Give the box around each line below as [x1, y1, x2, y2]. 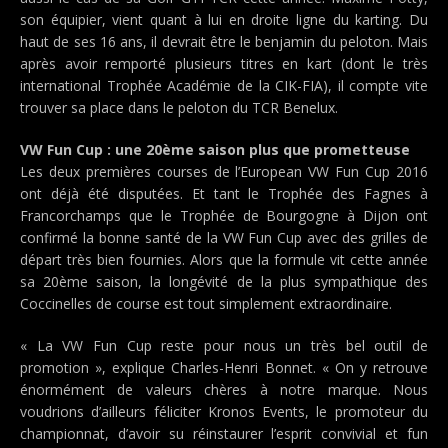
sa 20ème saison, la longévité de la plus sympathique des [20, 272, 428, 291]
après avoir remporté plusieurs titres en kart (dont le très [20, 54, 428, 73]
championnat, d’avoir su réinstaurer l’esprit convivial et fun [20, 424, 428, 443]
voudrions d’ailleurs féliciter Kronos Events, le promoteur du [20, 402, 428, 421]
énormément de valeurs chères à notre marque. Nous [20, 380, 428, 399]
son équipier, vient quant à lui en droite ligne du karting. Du [20, 10, 428, 29]
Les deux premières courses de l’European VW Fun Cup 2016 [20, 162, 428, 181]
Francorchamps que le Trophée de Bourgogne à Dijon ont [20, 206, 428, 225]
